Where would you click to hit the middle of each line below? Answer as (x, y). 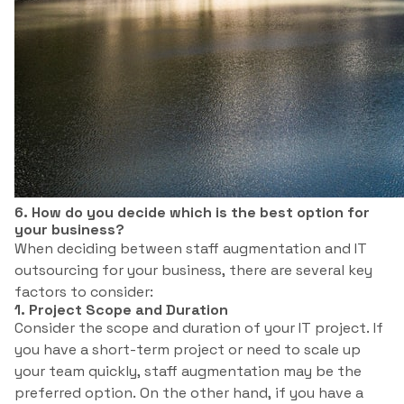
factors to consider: (84, 292)
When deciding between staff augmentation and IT (191, 249)
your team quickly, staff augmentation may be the (188, 372)
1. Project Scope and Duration (121, 310)
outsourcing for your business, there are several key (193, 271)
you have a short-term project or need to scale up (188, 350)
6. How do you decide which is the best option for (192, 213)
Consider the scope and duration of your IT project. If (199, 328)
